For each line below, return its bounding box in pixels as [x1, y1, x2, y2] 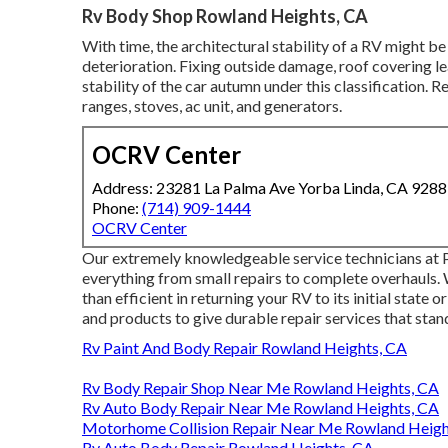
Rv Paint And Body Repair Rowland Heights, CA [82, 337, 407, 357]
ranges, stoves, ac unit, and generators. [82, 95, 342, 115]
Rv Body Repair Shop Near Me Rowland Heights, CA [82, 377, 439, 397]
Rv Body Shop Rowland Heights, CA [82, 4, 368, 27]
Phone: [92, 197, 142, 217]
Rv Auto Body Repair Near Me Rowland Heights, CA [82, 397, 439, 417]
